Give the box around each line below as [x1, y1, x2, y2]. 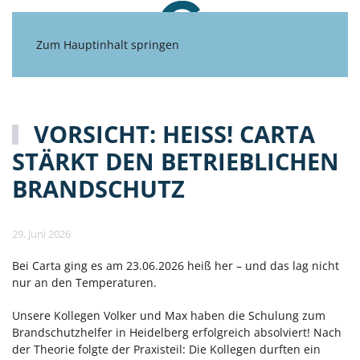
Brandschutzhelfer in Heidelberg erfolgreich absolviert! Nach [12, 325, 342, 340]
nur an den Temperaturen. [12, 275, 163, 290]
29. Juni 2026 [12, 227, 71, 241]
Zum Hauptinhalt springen [36, 37, 179, 52]
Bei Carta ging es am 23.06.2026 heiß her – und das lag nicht [12, 258, 339, 273]
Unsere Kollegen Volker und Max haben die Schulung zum [12, 308, 325, 323]
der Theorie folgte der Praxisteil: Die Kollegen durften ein [12, 342, 321, 357]
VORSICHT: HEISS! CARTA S [27, 118, 315, 149]
